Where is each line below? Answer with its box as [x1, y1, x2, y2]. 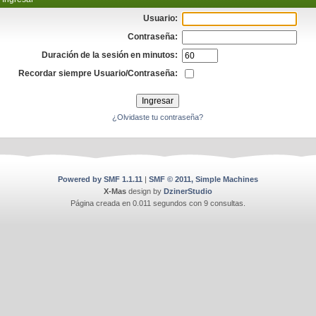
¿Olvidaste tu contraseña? [112, 113, 204, 121]
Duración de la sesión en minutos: [42, 50, 178, 60]
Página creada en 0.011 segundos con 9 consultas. [71, 199, 245, 207]
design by [126, 187, 164, 195]
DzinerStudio [164, 187, 212, 195]
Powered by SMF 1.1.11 [58, 175, 142, 183]
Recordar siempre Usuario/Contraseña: [18, 68, 178, 78]
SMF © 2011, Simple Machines [149, 175, 258, 183]
